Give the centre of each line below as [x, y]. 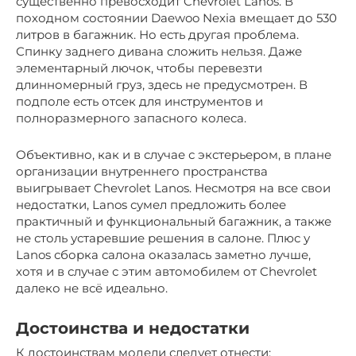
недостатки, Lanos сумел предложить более [151, 205]
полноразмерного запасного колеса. [131, 118]
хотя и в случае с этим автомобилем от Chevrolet [166, 272]
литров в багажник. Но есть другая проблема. [157, 35]
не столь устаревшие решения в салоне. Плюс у [163, 238]
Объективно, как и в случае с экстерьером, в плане [174, 155]
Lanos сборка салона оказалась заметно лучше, [163, 255]
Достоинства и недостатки [133, 328]
